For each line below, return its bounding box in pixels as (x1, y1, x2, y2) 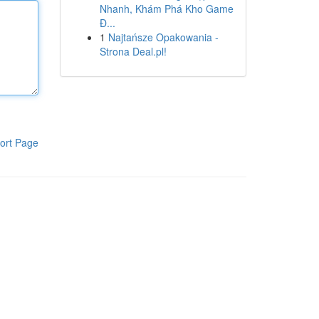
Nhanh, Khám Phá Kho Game (99, 1, 234, 16)
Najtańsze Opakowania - (108, 30, 219, 44)
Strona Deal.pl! (99, 44, 167, 58)
